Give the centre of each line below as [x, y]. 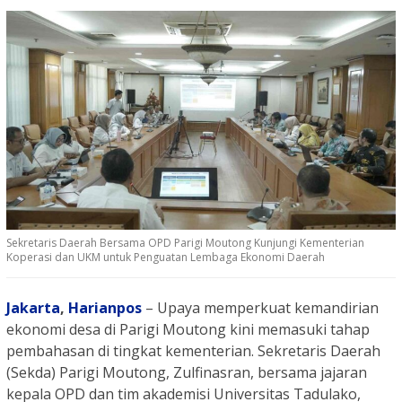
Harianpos [105, 307]
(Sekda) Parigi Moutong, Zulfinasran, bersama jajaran [187, 372]
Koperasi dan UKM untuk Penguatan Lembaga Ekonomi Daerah [166, 257]
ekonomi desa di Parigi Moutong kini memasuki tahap [188, 329]
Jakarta [33, 307]
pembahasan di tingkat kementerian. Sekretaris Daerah [193, 350]
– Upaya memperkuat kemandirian [262, 307]
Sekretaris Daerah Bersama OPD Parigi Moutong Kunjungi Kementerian [185, 242]
